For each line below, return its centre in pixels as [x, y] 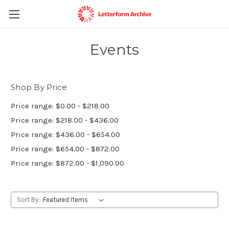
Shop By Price [39, 87]
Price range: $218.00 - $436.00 [65, 120]
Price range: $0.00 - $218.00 [60, 106]
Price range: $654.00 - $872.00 [65, 148]
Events [114, 50]
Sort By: [28, 199]
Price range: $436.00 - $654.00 [65, 134]
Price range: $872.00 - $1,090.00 [67, 163]
